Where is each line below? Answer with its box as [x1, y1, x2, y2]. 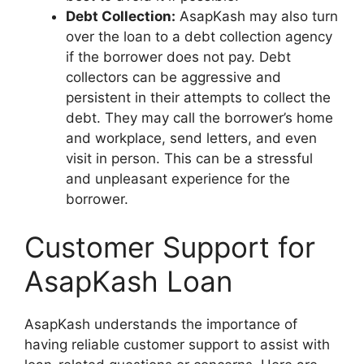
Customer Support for [24, 230, 315, 264]
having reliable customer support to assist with [24, 336, 330, 353]
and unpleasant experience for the [66, 170, 290, 187]
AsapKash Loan [24, 264, 232, 298]
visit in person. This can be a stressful [66, 149, 313, 167]
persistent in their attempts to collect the [66, 89, 331, 106]
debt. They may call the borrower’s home [66, 109, 333, 126]
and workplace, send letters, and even [66, 129, 317, 146]
